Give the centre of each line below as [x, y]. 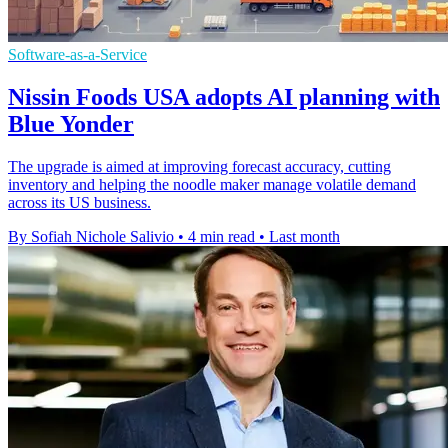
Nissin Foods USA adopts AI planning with [224, 96]
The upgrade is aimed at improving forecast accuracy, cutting [199, 166]
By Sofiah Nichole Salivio [91, 236]
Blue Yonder [71, 123]
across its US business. [79, 202]
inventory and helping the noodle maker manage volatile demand [212, 184]
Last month [304, 236]
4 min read [221, 236]
